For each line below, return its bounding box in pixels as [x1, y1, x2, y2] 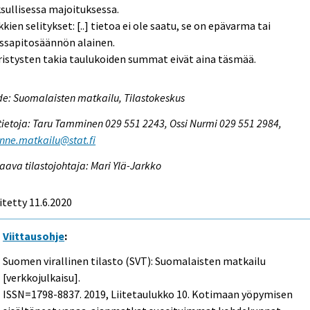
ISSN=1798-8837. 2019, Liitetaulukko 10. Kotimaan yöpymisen [3, 287, 293, 302]
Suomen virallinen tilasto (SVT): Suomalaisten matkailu [3, 254, 266, 268]
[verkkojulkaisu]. [3, 271, 81, 285]
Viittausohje [3, 228, 65, 243]
